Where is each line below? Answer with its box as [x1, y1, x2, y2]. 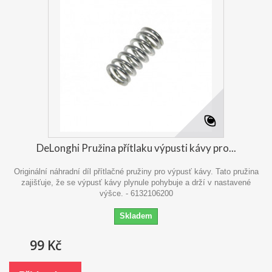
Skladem [120, 211, 152, 221]
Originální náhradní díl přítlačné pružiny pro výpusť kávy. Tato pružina [13, 167, 259, 177]
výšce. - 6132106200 [99, 189, 173, 199]
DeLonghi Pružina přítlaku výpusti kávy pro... [36, 141, 236, 155]
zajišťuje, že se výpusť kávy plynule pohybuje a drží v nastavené [21, 178, 251, 188]
